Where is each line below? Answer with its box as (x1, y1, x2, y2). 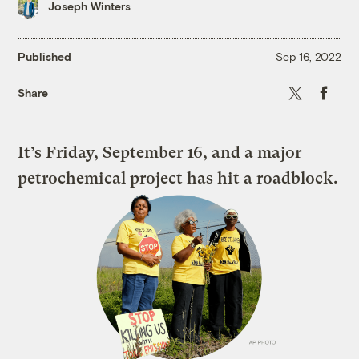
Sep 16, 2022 (275, 50, 341, 64)
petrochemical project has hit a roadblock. (18, 168, 339, 188)
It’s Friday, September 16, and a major (18, 143, 302, 162)
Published (18, 50, 72, 64)
